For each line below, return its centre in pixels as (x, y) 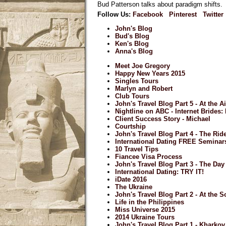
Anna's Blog (134, 51)
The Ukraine (134, 187)
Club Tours (132, 96)
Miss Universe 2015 (145, 209)
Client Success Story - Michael (163, 119)
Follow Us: (114, 15)
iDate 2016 (131, 179)
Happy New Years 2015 (150, 73)
